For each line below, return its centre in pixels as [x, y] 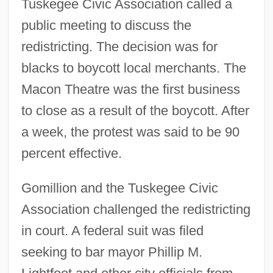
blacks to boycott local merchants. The [133, 68]
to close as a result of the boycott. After [135, 110]
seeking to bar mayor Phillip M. [112, 252]
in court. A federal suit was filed [112, 230]
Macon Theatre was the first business [130, 89]
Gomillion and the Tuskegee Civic [119, 188]
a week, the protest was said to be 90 [130, 132]
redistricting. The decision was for [119, 46]
